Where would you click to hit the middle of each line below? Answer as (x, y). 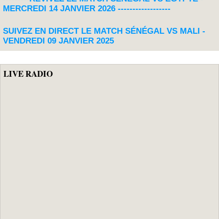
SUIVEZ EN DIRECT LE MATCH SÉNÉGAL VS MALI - (104, 31)
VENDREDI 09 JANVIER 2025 (58, 41)
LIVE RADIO (28, 74)
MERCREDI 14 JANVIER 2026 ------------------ (87, 8)
